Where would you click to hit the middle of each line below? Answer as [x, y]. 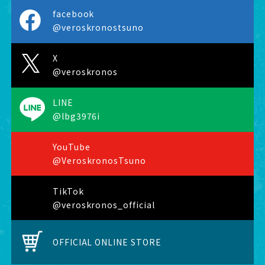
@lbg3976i [76, 116]
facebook [73, 14]
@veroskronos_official [104, 204]
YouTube [71, 147]
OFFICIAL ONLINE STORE [107, 242]
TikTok [68, 191]
